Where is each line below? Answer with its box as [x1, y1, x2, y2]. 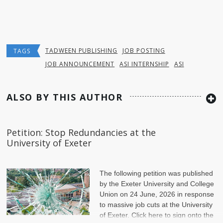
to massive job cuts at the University [100, 200, 213, 209]
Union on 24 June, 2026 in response [100, 190, 214, 198]
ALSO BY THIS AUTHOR [6, 91, 123, 103]
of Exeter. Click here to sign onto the [100, 211, 214, 219]
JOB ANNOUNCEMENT [45, 59, 115, 68]
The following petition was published [100, 169, 213, 177]
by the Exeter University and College [100, 179, 214, 188]
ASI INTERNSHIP [119, 59, 169, 68]
